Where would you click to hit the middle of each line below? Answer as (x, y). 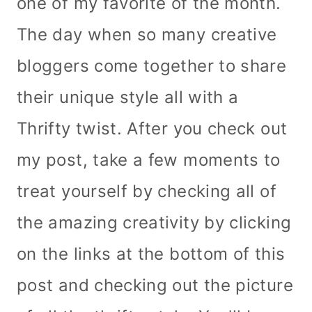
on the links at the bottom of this (151, 254)
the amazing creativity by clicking (154, 223)
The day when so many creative (147, 35)
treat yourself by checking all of (147, 192)
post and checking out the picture (155, 286)
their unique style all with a (128, 97)
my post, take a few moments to (149, 160)
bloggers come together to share (152, 66)
